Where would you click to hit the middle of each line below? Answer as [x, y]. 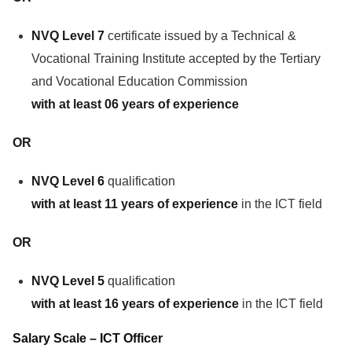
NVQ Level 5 [68, 280]
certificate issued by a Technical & [200, 35]
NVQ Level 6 [68, 181]
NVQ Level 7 [68, 35]
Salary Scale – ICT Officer [88, 338]
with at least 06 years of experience [135, 104]
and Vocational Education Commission [139, 81]
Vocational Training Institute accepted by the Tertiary [176, 58]
